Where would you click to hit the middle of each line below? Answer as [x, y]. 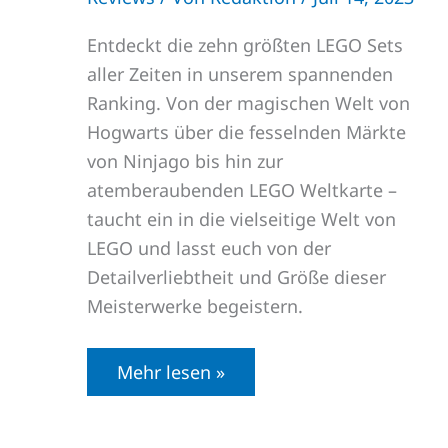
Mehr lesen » [171, 372]
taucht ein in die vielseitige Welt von [241, 219]
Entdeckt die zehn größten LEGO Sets [245, 45]
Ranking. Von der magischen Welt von [248, 103]
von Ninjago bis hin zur [185, 161]
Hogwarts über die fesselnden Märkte [246, 132]
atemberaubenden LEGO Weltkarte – [242, 190]
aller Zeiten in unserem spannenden [240, 74]
